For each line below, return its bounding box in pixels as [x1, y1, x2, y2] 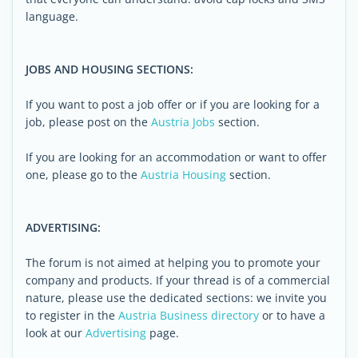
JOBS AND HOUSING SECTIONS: [26, 62, 193, 77]
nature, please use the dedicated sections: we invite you [26, 290, 327, 305]
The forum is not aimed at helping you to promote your [26, 255, 320, 270]
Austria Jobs [151, 114, 215, 129]
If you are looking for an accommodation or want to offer [26, 149, 327, 165]
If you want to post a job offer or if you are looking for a [26, 97, 320, 112]
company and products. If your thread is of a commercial [26, 272, 330, 288]
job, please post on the [26, 114, 151, 129]
